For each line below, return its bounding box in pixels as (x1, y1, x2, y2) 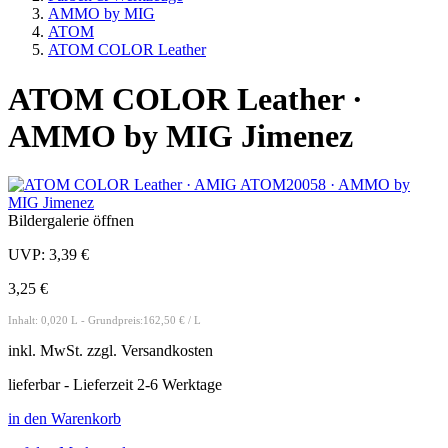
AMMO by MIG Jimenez (8, 117, 353, 154)
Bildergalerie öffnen (8, 212, 134, 230)
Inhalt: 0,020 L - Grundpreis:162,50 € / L (8, 314, 201, 327)
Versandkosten (121, 342, 213, 360)
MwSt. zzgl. (40, 342, 121, 360)
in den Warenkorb (8, 410, 121, 428)
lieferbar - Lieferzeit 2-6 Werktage (8, 376, 222, 394)
